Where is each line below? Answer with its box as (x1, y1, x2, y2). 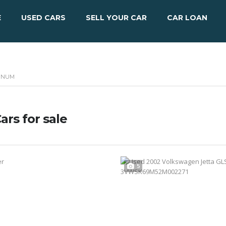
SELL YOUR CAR (86, 13, 147, 22)
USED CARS (21, 13, 66, 22)
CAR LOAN (167, 13, 207, 22)
